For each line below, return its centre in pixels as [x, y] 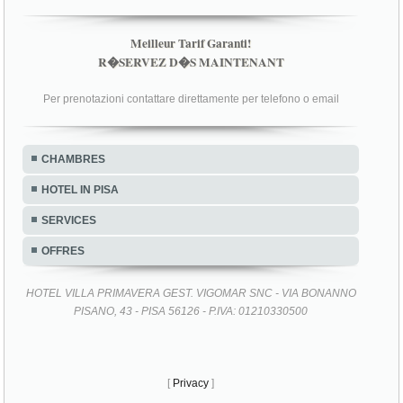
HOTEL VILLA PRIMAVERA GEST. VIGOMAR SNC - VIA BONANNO [191, 293]
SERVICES [69, 220]
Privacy [191, 383]
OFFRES [63, 251]
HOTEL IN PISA [81, 189]
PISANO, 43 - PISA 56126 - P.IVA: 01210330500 [191, 311]
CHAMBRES [74, 159]
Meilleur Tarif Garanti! [191, 43]
